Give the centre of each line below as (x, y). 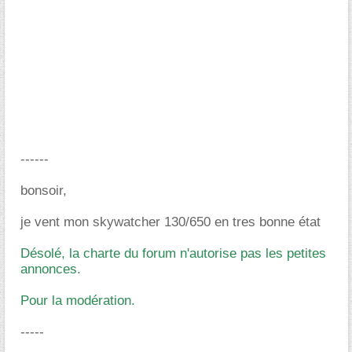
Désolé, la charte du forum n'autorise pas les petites (173, 253)
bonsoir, (44, 191)
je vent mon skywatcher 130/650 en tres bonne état (170, 222)
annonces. (51, 269)
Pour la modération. (78, 301)
